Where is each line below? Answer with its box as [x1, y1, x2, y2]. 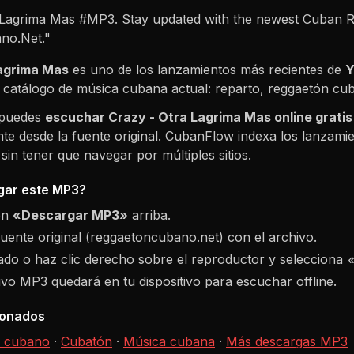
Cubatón [61, 333, 112, 349]
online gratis [271, 108, 352, 125]
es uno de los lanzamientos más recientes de [69, 61, 345, 77]
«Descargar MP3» [13, 206, 128, 223]
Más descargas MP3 [226, 333, 348, 349]
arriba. [128, 206, 171, 223]
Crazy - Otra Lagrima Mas [108, 108, 271, 125]
